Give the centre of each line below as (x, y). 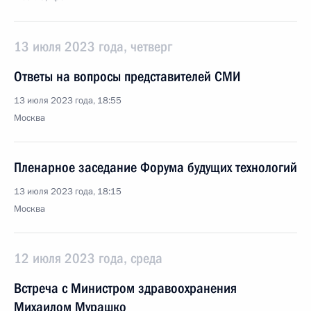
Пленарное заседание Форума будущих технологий (155, 167)
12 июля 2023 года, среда (88, 258)
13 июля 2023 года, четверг (93, 47)
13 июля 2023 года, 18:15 (68, 192)
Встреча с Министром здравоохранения (125, 288)
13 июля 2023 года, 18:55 (68, 101)
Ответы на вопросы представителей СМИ (127, 76)
